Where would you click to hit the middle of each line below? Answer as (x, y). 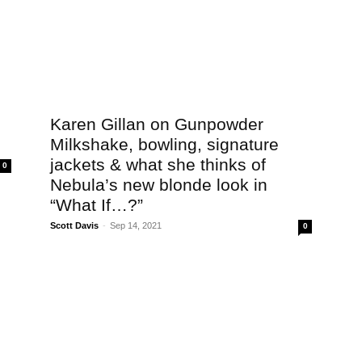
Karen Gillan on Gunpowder (157, 124)
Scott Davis (74, 225)
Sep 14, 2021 (136, 225)
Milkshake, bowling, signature (164, 144)
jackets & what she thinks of (158, 164)
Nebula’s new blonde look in (159, 185)
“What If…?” (97, 205)
